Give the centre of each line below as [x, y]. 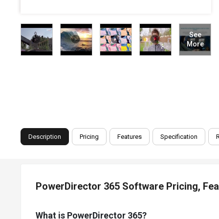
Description [45, 137]
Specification [179, 137]
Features [130, 137]
